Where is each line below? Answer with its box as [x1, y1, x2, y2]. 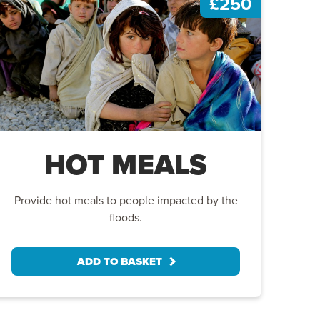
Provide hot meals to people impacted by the [14, 191, 238, 208]
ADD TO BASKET [77, 253, 162, 269]
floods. [109, 209, 142, 225]
